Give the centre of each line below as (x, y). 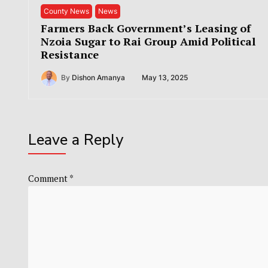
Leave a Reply (76, 140)
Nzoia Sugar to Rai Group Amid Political (148, 41)
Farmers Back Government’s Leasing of (146, 28)
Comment (49, 178)
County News (66, 11)
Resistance (70, 54)
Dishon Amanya (98, 78)
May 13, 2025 (165, 78)
